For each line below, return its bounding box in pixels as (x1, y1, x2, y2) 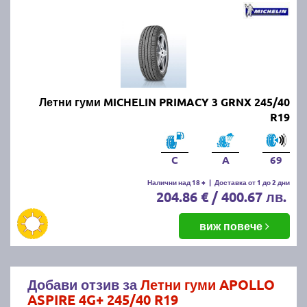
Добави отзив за (27, 275, 140, 293)
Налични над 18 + (147, 176, 206, 187)
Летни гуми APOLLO (140, 275, 275, 293)
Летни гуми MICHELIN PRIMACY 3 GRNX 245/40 (39, 94, 290, 109)
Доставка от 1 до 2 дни (214, 176, 290, 187)
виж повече (199, 218, 265, 233)
